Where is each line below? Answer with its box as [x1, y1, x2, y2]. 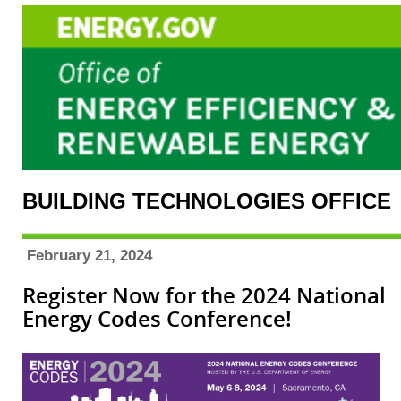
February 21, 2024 [27, 246, 152, 265]
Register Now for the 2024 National [22, 280, 386, 311]
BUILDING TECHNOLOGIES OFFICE [22, 189, 397, 214]
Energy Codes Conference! [22, 303, 292, 334]
